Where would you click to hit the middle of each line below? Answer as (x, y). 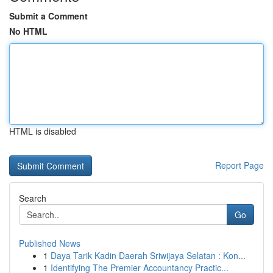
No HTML (28, 31)
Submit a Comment (48, 16)
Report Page (239, 165)
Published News (50, 243)
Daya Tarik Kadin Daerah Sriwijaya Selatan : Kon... (148, 255)
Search (33, 198)
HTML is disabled (43, 131)
